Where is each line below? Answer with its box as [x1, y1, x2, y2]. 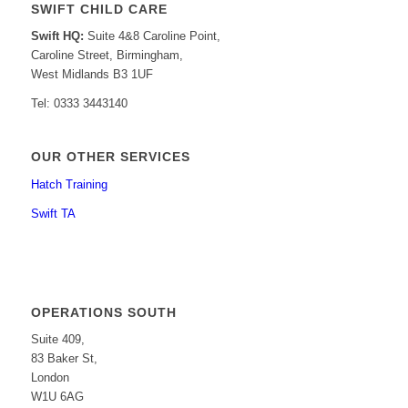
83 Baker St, [30, 351, 97, 365]
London [30, 370, 69, 384]
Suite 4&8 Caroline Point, [83, 29, 220, 44]
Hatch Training [30, 177, 107, 191]
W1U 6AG [30, 389, 84, 403]
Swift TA [30, 206, 76, 220]
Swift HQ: [30, 29, 84, 44]
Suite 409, [30, 331, 85, 346]
